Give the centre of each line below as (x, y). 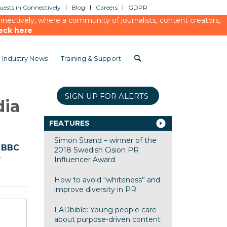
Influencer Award (84, 160)
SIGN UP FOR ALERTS (107, 96)
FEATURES (69, 123)
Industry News (25, 58)
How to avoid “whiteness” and (107, 180)
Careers (107, 7)
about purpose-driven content (107, 219)
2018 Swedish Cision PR (96, 150)
